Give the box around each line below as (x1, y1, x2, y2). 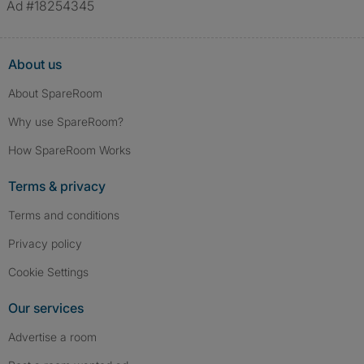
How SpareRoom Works (8, 143, 131, 157)
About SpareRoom (8, 86, 102, 100)
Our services (8, 300, 84, 316)
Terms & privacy (8, 178, 106, 194)
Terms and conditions (8, 208, 119, 222)
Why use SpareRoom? (8, 115, 123, 128)
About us (8, 56, 62, 72)
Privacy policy (8, 236, 82, 250)
